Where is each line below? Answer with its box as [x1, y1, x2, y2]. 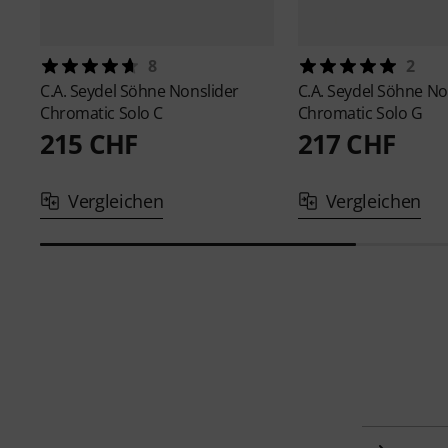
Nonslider [168, 79, 239, 102]
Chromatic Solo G [297, 101, 423, 124]
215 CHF [40, 125, 138, 162]
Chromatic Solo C [40, 101, 163, 124]
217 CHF [297, 125, 395, 162]
